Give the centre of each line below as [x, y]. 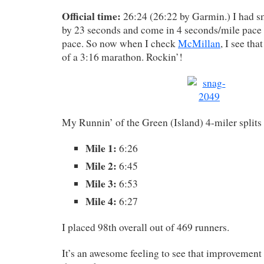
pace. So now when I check [120, 43]
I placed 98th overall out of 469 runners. [146, 227]
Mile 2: [102, 166]
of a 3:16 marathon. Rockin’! [122, 57]
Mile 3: [102, 183]
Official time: [93, 16]
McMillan [199, 43]
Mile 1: [102, 148]
